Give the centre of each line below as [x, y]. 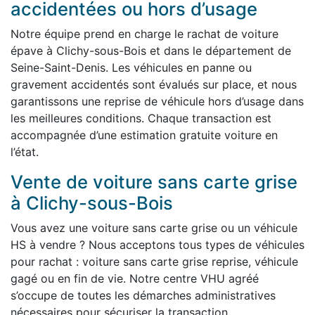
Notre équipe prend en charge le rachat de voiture [144, 34]
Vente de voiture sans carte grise [154, 182]
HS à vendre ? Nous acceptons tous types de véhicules [157, 245]
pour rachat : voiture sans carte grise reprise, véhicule [154, 262]
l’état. [25, 152]
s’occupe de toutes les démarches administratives [143, 296]
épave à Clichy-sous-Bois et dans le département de [151, 51]
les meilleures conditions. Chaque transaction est [141, 118]
